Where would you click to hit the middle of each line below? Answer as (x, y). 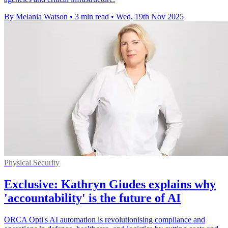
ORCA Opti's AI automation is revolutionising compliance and (105, 220)
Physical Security (32, 163)
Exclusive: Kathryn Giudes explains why (110, 184)
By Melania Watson (36, 17)
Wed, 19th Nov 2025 (150, 17)
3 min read (92, 17)
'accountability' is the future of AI (92, 198)
